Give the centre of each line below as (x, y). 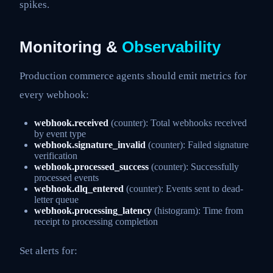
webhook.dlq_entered (79, 189)
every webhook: (54, 95)
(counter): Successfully (194, 167)
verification (56, 156)
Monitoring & (71, 47)
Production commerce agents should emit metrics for (133, 76)
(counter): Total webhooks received (178, 123)
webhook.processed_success (91, 167)
